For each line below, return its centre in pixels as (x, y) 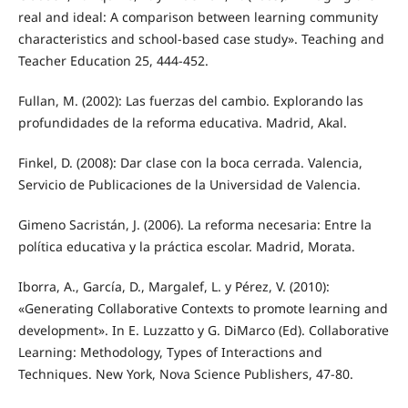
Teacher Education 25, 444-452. (113, 60)
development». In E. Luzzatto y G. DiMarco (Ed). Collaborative (203, 330)
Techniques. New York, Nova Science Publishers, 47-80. (185, 373)
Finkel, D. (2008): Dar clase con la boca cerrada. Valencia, (190, 162)
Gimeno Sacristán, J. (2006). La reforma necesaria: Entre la (194, 224)
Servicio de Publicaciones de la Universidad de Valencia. (189, 184)
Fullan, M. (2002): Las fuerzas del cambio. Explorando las (190, 100)
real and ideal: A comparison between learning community (198, 16)
